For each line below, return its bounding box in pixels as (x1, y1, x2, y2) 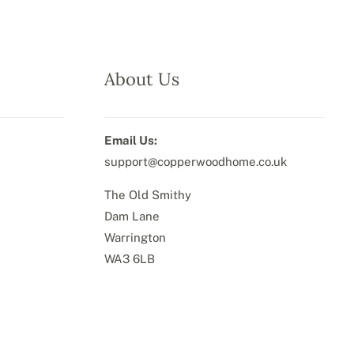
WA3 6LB (104, 251, 155, 265)
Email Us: (104, 133, 157, 147)
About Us (104, 67, 179, 90)
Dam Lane (104, 209, 160, 223)
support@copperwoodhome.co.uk (104, 154, 287, 168)
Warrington (104, 230, 166, 244)
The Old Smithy (104, 187, 191, 201)
